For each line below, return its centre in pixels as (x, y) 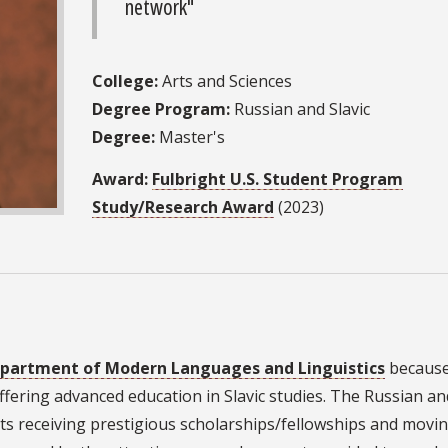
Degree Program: (163, 108)
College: (125, 80)
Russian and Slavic (302, 108)
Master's (192, 136)
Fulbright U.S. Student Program (277, 178)
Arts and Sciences (225, 80)
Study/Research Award (183, 206)
